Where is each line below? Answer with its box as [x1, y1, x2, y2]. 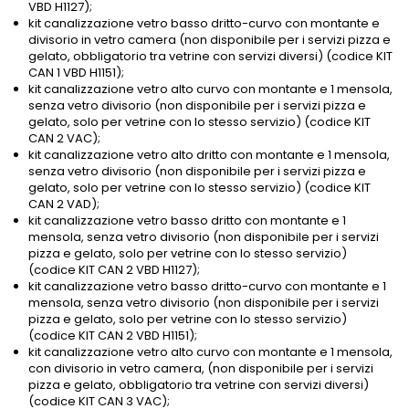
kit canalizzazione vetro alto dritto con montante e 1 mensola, [28, 146, 390, 164]
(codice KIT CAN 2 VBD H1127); [28, 261, 200, 279]
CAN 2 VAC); [28, 130, 100, 148]
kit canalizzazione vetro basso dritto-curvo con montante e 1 [28, 278, 386, 296]
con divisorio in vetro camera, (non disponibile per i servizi [28, 360, 373, 378]
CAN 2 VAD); [28, 195, 100, 214]
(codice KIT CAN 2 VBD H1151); [28, 327, 197, 345]
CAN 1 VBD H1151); [28, 64, 124, 82]
